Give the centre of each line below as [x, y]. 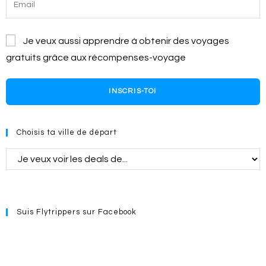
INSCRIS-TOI [133, 91]
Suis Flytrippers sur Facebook [77, 212]
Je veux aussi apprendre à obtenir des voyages [126, 41]
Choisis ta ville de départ [67, 132]
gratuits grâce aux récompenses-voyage [96, 57]
